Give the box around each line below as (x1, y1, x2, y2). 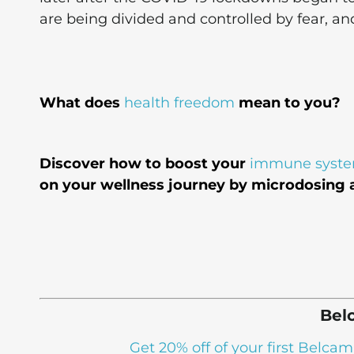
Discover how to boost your (40, 155, 250, 173)
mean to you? (235, 94, 345, 112)
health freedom (124, 94, 235, 112)
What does (40, 94, 124, 112)
